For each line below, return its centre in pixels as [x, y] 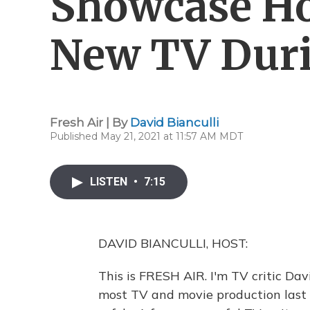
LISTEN [110, 182]
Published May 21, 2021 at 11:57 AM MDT [146, 136]
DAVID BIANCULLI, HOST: [173, 243]
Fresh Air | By [90, 122]
